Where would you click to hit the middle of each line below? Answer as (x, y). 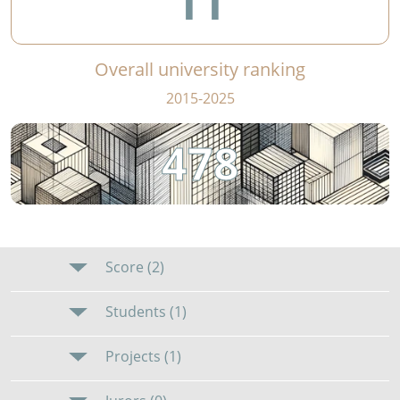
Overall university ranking (200, 70)
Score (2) (133, 267)
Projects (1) (142, 357)
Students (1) (145, 312)
